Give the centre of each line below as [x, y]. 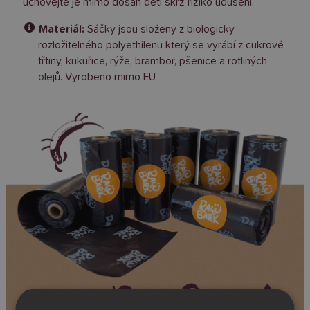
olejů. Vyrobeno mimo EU [97, 77]
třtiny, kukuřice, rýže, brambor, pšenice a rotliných [153, 61]
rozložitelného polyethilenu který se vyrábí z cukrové [161, 45]
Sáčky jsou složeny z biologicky [159, 29]
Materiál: [61, 29]
